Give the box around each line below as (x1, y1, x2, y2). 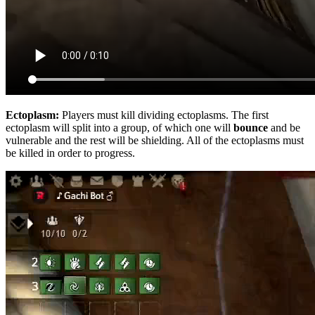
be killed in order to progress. (6, 146, 135, 159)
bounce (233, 121, 268, 134)
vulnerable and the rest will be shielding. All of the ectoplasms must (6, 134, 304, 146)
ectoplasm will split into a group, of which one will (6, 121, 233, 134)
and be (268, 121, 300, 134)
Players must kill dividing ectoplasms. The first (59, 108, 269, 121)
